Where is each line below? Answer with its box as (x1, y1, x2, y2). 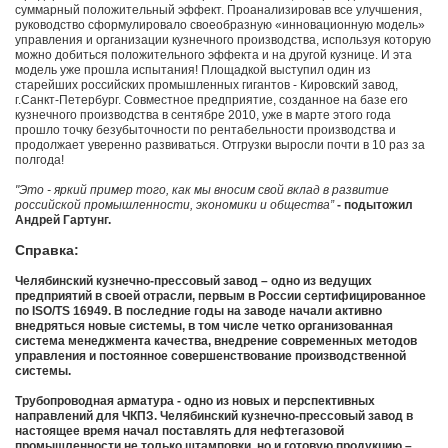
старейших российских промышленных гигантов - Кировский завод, (15, 78, 398, 93)
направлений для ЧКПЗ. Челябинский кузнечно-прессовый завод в (15, 409, 413, 424)
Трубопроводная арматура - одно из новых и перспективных (15, 394, 375, 409)
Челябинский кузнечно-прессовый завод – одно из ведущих (15, 274, 372, 289)
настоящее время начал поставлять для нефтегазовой (15, 424, 344, 439)
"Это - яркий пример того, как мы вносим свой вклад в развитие (15, 183, 389, 198)
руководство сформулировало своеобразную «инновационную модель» (15, 18, 425, 33)
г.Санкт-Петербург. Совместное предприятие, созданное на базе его (15, 93, 408, 108)
